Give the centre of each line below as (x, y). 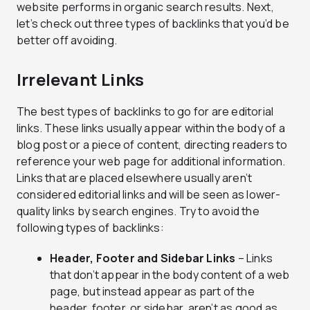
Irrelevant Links (81, 79)
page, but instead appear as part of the (152, 291)
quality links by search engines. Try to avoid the (138, 211)
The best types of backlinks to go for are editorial (145, 111)
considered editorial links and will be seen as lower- (149, 194)
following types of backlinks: (90, 227)
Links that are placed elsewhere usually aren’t (135, 177)
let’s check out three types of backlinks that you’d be (153, 23)
